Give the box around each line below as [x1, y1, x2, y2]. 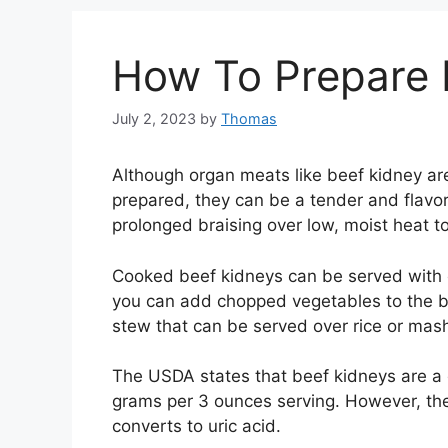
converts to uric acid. [112, 416, 281, 437]
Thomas [221, 110, 277, 128]
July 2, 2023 [112, 110, 196, 128]
